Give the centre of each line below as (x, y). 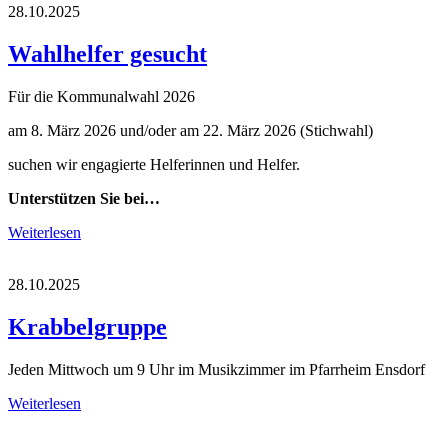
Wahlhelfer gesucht (107, 53)
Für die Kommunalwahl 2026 (101, 96)
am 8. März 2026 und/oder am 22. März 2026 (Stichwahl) (190, 130)
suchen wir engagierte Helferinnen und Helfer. (154, 164)
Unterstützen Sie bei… (84, 198)
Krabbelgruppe (87, 326)
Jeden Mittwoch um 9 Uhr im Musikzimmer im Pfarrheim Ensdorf (216, 369)
